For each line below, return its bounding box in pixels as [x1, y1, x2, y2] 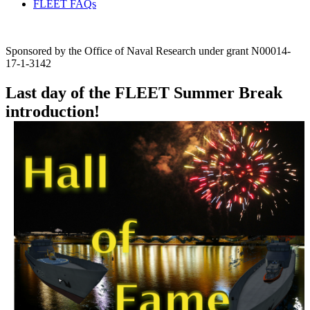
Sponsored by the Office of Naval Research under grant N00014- [6, 45, 291, 57]
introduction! [6, 102, 100, 121]
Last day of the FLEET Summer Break [6, 84, 282, 102]
